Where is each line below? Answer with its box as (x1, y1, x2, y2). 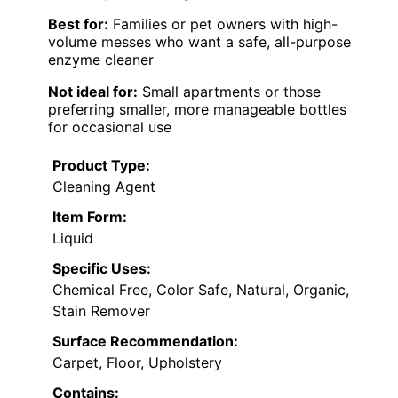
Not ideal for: (48, 83, 138, 101)
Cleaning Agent (52, 178, 155, 196)
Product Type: (52, 156, 150, 175)
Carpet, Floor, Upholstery (52, 354, 222, 372)
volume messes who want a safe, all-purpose (48, 33, 351, 52)
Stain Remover (52, 302, 150, 321)
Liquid (52, 229, 93, 248)
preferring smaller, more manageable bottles (48, 100, 346, 119)
